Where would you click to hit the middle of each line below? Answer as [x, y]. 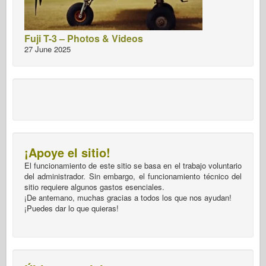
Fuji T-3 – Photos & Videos [84, 38]
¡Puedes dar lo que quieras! [72, 208]
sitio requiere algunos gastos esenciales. [94, 186]
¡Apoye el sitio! [67, 152]
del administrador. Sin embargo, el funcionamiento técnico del [133, 176]
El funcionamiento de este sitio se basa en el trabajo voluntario [133, 165]
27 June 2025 [47, 49]
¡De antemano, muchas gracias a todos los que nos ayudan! [128, 197]
